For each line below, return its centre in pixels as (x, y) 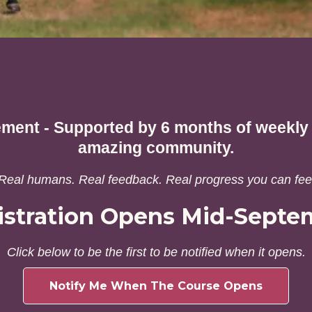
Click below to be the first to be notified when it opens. (156, 252)
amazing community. (156, 148)
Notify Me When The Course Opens (156, 286)
